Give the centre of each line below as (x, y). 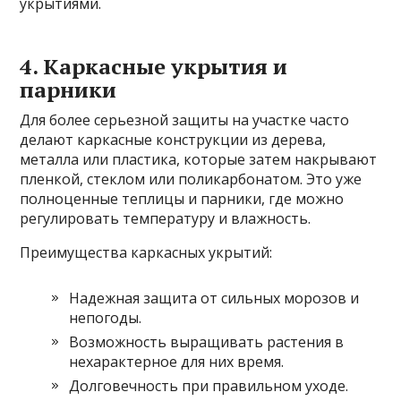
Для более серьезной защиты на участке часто (185, 119)
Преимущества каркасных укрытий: (146, 252)
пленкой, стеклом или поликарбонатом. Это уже (191, 179)
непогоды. (106, 317)
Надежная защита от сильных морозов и (214, 298)
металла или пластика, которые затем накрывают (199, 159)
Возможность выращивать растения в (207, 341)
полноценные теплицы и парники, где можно (182, 198)
